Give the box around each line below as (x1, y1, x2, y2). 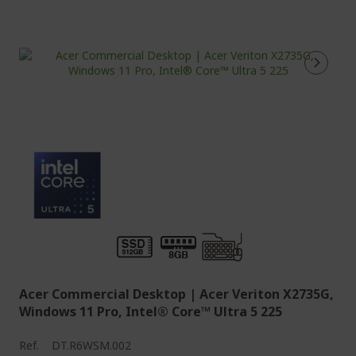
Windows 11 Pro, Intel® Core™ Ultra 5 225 (19, 303, 282, 320)
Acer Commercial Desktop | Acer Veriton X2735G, (19, 285, 334, 303)
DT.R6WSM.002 (52, 338, 131, 353)
